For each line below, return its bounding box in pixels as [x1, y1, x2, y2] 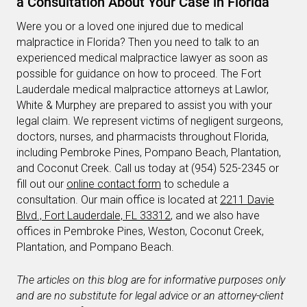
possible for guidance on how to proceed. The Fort [16, 67, 261, 81]
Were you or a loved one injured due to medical [16, 20, 243, 34]
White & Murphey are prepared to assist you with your [16, 99, 272, 112]
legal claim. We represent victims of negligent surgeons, [16, 114, 283, 128]
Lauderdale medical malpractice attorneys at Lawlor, [16, 83, 269, 97]
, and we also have [171, 209, 260, 223]
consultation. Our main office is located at [16, 193, 220, 207]
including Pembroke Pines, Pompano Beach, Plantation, [16, 146, 281, 160]
